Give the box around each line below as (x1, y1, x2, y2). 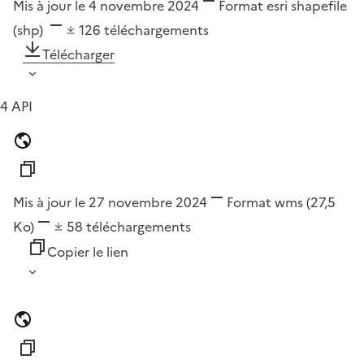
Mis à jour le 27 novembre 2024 (13, 193, 207, 213)
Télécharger (42, 45, 115, 65)
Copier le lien (47, 242, 128, 262)
